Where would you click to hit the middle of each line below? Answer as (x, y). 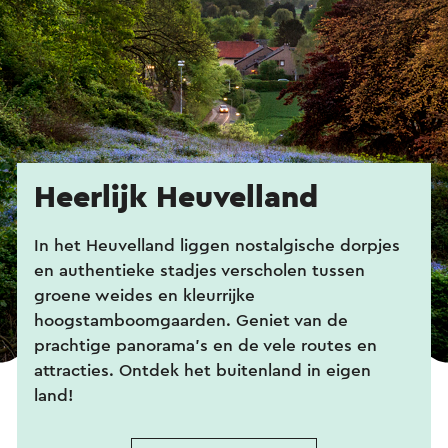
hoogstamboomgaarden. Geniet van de (191, 321)
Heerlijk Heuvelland (176, 198)
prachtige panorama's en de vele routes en (205, 346)
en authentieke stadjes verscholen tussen (199, 271)
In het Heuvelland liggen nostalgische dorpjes (217, 246)
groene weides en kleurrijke (144, 296)
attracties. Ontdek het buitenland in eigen (202, 371)
